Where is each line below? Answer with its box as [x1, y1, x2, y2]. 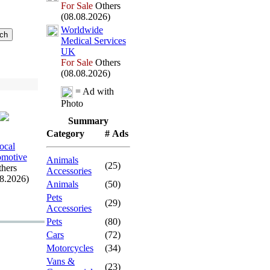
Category [46, 128, 84, 139]
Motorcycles [46, 243, 93, 253]
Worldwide [61, 25, 103, 35]
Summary [68, 116, 108, 126]
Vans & [46, 256, 75, 266]
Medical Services [61, 36, 126, 46]
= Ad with [73, 86, 114, 96]
